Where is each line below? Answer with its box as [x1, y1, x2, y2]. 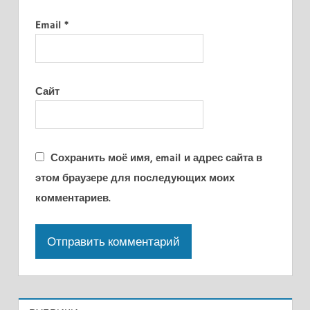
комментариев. [35, 190, 111, 204]
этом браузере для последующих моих [35, 170, 235, 184]
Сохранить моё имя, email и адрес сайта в [50, 150, 262, 164]
